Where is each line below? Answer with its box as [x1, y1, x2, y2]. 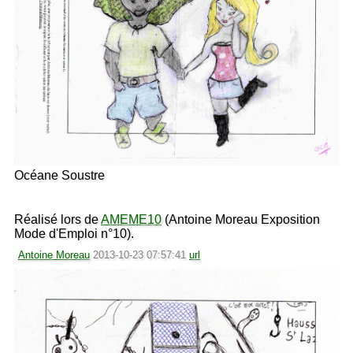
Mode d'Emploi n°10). [14, 227, 134, 241]
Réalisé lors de [14, 213, 101, 227]
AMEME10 [101, 213, 162, 227]
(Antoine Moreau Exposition [162, 213, 320, 227]
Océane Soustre [14, 169, 105, 183]
